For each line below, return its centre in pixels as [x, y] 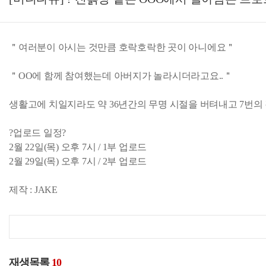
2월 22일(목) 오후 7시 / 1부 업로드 [79, 147]
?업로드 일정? [37, 133]
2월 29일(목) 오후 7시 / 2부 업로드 [78, 161]
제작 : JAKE [33, 190]
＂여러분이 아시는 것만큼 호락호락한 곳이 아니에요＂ [122, 47]
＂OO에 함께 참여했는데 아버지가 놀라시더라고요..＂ [121, 76]
